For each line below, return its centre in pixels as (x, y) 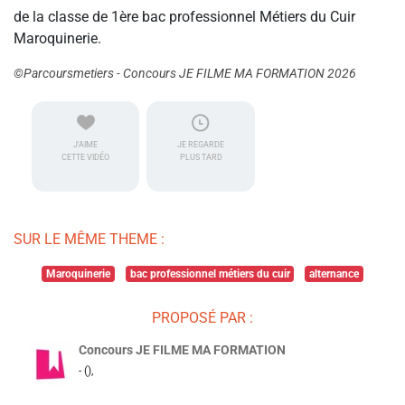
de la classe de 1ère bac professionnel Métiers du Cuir (184, 17)
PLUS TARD (201, 158)
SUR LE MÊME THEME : (89, 240)
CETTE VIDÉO (86, 158)
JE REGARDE (201, 145)
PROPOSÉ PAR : (202, 318)
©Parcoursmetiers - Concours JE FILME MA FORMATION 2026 (185, 74)
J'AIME (86, 145)
